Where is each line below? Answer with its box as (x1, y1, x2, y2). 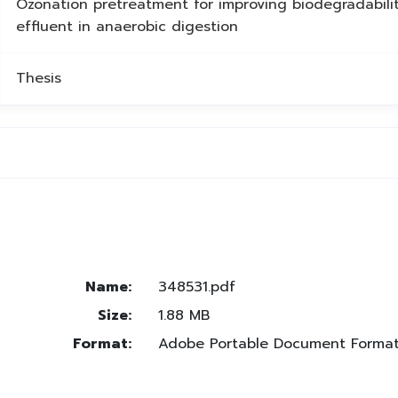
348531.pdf (158, 276, 236, 298)
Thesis (16, 68, 61, 90)
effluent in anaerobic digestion (16, 16, 238, 38)
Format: (73, 333, 132, 355)
